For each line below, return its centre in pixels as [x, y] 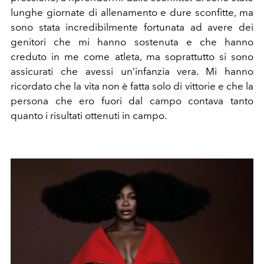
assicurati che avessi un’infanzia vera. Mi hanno [132, 72]
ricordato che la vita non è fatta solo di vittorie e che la [132, 86]
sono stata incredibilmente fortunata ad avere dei [132, 27]
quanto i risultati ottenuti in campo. [89, 116]
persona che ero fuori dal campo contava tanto [132, 101]
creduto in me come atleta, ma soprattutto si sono [132, 57]
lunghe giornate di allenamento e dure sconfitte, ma [132, 13]
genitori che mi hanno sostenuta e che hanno [132, 42]
